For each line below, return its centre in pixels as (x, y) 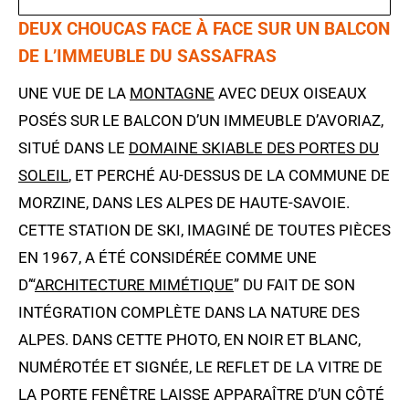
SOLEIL (43, 176)
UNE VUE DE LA (74, 94)
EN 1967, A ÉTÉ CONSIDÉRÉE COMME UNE (168, 258)
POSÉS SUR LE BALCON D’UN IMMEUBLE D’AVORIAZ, (201, 121)
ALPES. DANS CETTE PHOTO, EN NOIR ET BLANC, (189, 340)
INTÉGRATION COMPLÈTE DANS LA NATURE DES (189, 313)
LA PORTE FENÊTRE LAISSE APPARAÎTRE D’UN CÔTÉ (201, 395)
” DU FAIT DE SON (294, 285)
